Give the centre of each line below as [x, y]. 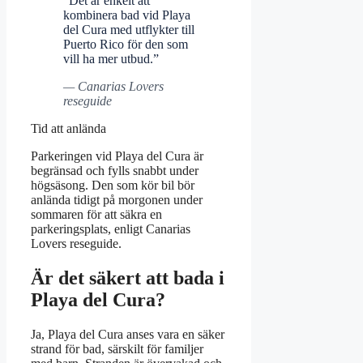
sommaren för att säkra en [96, 215]
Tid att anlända [68, 129]
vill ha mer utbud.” [111, 59]
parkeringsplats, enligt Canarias [111, 229]
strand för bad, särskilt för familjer [117, 349]
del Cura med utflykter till [129, 30]
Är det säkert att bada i [128, 278]
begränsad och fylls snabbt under [115, 171]
